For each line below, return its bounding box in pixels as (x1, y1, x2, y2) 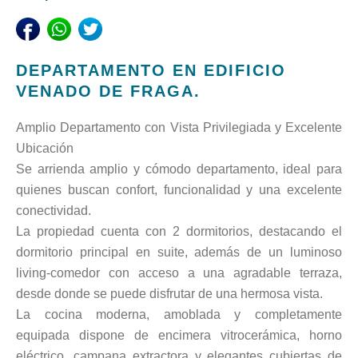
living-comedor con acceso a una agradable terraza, (16, 266, 342, 280)
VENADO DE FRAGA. (16, 82, 201, 101)
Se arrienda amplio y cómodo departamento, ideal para (16, 162, 342, 177)
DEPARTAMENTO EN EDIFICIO (16, 62, 286, 80)
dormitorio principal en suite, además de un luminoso (16, 245, 342, 260)
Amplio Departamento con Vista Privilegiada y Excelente (16, 121, 342, 135)
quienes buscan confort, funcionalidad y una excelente (16, 183, 342, 197)
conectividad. (16, 204, 91, 218)
